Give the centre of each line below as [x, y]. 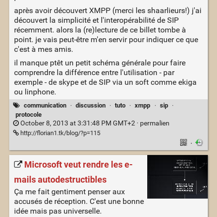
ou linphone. [35, 92]
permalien [155, 123]
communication [45, 106]
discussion [90, 106]
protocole [28, 114]
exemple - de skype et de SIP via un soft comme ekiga [105, 82]
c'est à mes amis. [43, 49]
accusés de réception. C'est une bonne [79, 201]
